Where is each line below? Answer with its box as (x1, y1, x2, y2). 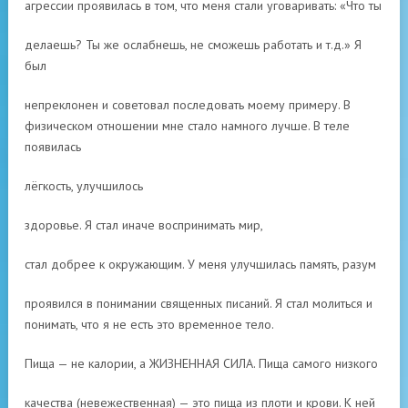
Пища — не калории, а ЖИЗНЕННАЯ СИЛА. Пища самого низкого (25, 355, 378, 372)
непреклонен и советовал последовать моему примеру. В (25, 97, 351, 113)
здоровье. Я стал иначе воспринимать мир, (25, 217, 263, 233)
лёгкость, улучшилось (25, 178, 143, 194)
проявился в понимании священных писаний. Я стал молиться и (25, 295, 372, 311)
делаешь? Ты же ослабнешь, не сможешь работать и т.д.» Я (25, 36, 362, 53)
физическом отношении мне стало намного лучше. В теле (25, 117, 350, 134)
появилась (25, 138, 81, 155)
